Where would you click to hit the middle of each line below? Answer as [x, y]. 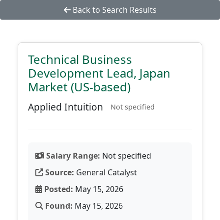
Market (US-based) [79, 87]
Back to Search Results [113, 10]
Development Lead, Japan [99, 73]
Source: [59, 172]
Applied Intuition [66, 107]
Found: [58, 206]
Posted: [58, 189]
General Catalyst [106, 172]
